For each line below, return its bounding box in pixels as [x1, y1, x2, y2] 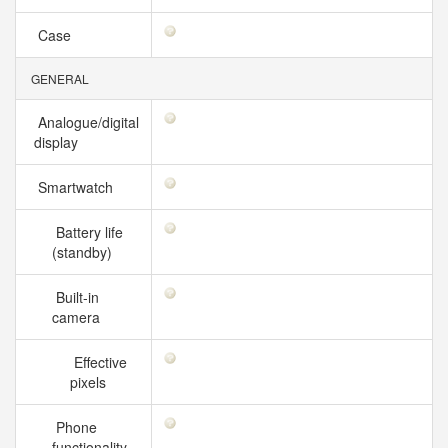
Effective [70, 352, 127, 372]
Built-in [52, 287, 99, 307]
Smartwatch [34, 177, 121, 197]
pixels [70, 372, 114, 392]
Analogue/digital [34, 112, 139, 132]
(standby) [52, 242, 120, 262]
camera [52, 307, 108, 327]
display [34, 132, 86, 152]
